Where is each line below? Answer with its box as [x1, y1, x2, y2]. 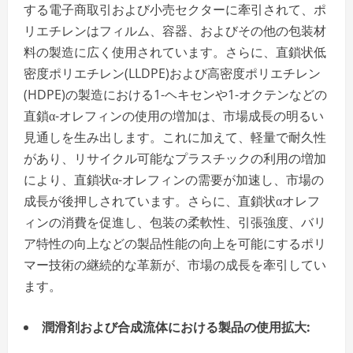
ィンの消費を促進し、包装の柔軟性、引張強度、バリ [24, 213, 326, 231]
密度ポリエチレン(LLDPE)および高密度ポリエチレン [24, 64, 321, 82]
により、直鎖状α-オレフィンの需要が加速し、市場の [24, 170, 324, 188]
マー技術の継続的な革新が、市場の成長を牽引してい [24, 255, 326, 273]
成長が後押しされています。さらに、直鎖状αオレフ [24, 191, 320, 210]
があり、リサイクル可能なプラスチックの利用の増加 [24, 149, 326, 167]
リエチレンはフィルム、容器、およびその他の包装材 [24, 21, 326, 39]
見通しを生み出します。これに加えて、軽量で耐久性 [24, 128, 326, 146]
